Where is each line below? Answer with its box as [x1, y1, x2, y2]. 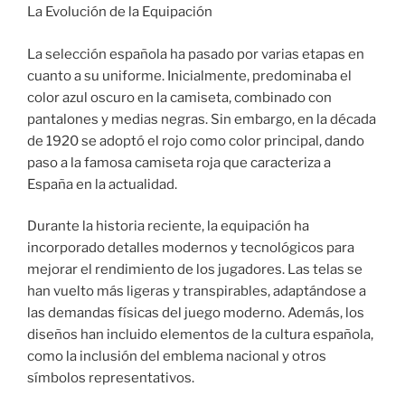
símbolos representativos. [27, 370, 194, 387]
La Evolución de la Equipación [27, 4, 212, 21]
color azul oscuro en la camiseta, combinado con [27, 89, 332, 106]
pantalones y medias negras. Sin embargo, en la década [27, 110, 376, 127]
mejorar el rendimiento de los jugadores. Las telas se [27, 261, 363, 278]
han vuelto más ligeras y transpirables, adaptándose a [27, 283, 366, 300]
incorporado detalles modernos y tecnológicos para [27, 240, 354, 257]
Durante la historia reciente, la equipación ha [27, 218, 309, 235]
